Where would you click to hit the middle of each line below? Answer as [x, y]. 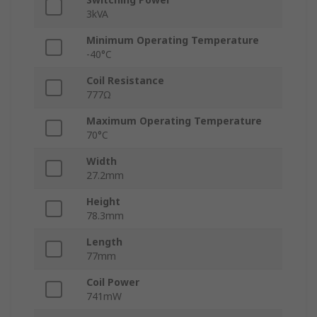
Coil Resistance [125, 81]
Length [104, 242]
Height [103, 202]
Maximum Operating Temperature [174, 121]
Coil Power [113, 282]
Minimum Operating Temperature [173, 40]
